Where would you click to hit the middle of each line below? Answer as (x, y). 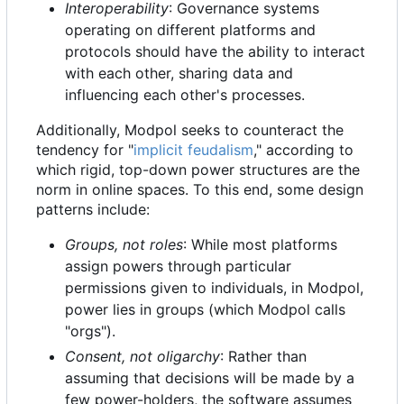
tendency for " (85, 149)
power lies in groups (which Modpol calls (205, 309)
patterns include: (93, 209)
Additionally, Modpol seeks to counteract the (190, 129)
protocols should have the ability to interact (215, 51)
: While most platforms (260, 244)
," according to (303, 149)
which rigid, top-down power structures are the (198, 169)
